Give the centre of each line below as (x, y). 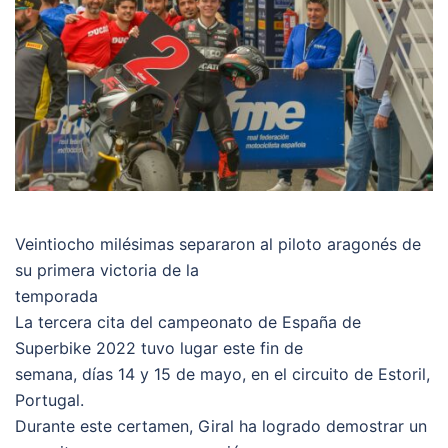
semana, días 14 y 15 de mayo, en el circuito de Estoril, (222, 373)
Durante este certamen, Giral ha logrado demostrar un (221, 425)
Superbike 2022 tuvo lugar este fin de (159, 347)
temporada (56, 295)
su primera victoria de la (107, 269)
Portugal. (49, 399)
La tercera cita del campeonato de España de (188, 321)
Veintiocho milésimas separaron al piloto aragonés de (218, 243)
